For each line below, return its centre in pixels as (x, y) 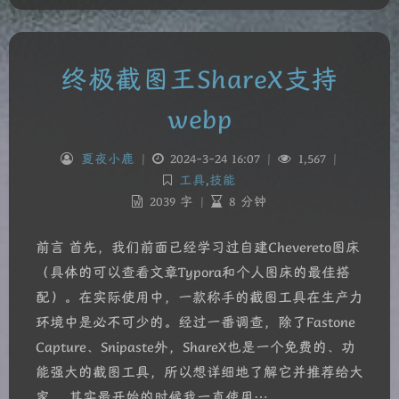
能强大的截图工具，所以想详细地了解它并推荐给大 (199, 372)
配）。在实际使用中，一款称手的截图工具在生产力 (199, 297)
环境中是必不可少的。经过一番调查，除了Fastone (195, 322)
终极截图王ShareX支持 (199, 78)
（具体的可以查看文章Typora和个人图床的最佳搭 (193, 272)
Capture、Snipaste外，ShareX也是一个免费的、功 (195, 347)
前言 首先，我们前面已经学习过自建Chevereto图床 (198, 247)
